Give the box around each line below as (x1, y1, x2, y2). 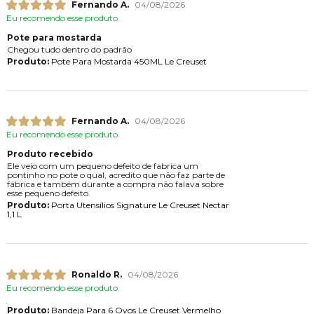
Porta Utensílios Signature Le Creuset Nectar (48, 200, 229, 211)
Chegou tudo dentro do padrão (6, 44, 132, 55)
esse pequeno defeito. (6, 188, 90, 199)
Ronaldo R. (71, 268, 122, 280)
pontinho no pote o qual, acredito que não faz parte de (6, 170, 225, 181)
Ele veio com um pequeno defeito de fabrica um (6, 161, 198, 172)
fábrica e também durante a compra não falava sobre (6, 179, 224, 190)
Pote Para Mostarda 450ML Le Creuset (48, 56, 207, 67)
